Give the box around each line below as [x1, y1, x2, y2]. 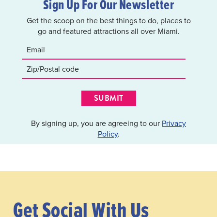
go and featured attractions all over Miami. [37, 25, 180, 36]
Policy [97, 128, 118, 139]
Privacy [162, 117, 186, 128]
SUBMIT [93, 92, 124, 104]
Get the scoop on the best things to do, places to [26, 15, 191, 26]
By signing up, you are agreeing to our [31, 117, 162, 128]
